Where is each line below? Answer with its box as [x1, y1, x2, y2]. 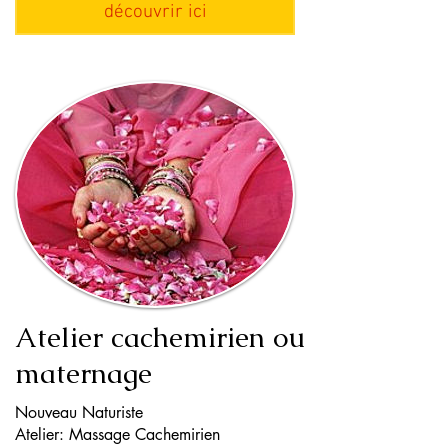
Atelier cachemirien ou [15, 318, 305, 355]
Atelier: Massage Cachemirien [15, 424, 220, 445]
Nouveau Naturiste [15, 402, 143, 423]
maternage [15, 354, 152, 391]
